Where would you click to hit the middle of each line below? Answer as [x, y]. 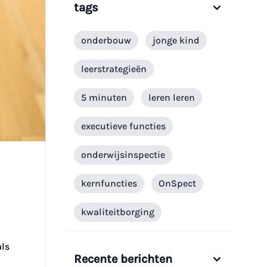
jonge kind [176, 41]
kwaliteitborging [118, 212]
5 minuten [104, 98]
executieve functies [123, 126]
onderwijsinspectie [123, 155]
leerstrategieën [114, 69]
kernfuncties [109, 184]
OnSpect [177, 184]
